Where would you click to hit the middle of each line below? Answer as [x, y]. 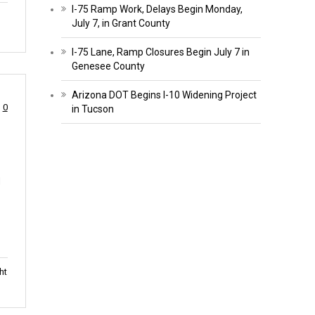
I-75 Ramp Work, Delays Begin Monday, [157, 9]
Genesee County [108, 66]
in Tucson [92, 109]
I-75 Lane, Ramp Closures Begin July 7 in [160, 52]
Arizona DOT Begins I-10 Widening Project [164, 95]
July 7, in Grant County [121, 23]
